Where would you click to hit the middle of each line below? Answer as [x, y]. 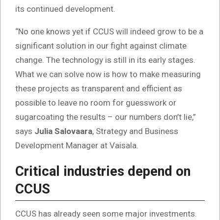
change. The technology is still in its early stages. [105, 60]
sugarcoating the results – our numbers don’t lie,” [106, 117]
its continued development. [65, 9]
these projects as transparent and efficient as [99, 89]
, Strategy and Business [135, 131]
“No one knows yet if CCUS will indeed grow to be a [109, 32]
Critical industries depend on [103, 172]
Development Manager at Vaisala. [77, 146]
